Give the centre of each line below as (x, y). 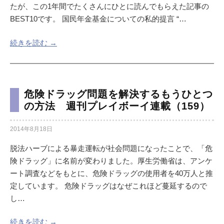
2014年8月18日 (31, 129)
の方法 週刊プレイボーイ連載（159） (117, 106)
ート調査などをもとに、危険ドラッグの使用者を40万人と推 (111, 173)
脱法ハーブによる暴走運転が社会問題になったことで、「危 (111, 148)
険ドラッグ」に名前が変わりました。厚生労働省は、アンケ (111, 160)
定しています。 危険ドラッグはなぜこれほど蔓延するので (108, 185)
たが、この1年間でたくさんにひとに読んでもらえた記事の (109, 6)
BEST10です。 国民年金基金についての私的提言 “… (98, 19)
